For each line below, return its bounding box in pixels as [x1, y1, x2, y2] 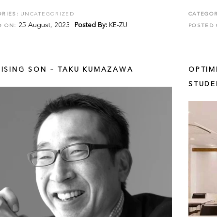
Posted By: [74, 22, 107, 29]
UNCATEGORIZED [20, 12, 75, 17]
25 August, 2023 [16, 22, 70, 29]
